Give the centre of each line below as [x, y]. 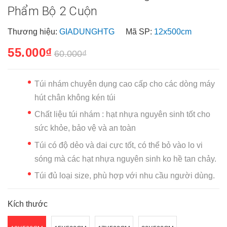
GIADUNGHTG [88, 32]
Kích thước [28, 204]
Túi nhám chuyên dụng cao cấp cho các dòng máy [125, 84]
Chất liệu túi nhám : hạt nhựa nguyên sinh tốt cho [122, 115]
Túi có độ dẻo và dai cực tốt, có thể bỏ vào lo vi [119, 145]
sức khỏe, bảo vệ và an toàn [85, 128]
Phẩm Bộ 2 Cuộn [53, 11]
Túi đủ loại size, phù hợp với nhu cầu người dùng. [125, 176]
